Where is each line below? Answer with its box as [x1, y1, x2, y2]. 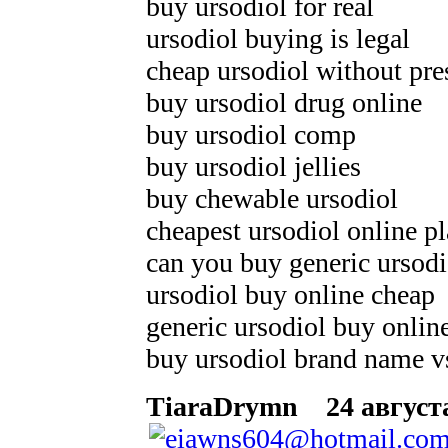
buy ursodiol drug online [146, 86, 422, 118]
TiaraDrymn [146, 390, 298, 422]
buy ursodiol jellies [146, 150, 361, 182]
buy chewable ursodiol [146, 182, 398, 214]
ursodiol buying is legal [146, 22, 410, 54]
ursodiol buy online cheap [146, 278, 435, 310]
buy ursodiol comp [146, 118, 356, 150]
